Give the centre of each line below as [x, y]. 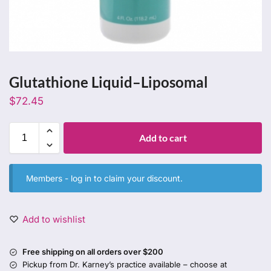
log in [81, 178]
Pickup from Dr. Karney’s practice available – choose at [125, 265]
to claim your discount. [137, 178]
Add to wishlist [54, 220]
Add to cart [163, 137]
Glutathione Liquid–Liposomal [109, 82]
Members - [49, 178]
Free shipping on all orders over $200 [93, 252]
